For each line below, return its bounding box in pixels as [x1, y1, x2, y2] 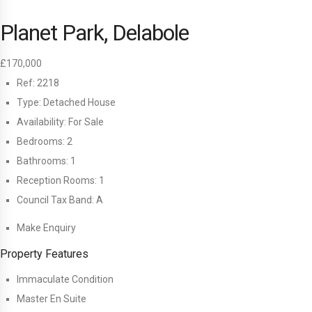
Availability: [17, 116, 66, 128]
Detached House [41, 97, 116, 109]
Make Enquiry [17, 222, 76, 234]
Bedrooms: [17, 136, 65, 148]
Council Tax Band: [17, 194, 94, 206]
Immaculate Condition [17, 274, 114, 286]
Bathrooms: [17, 155, 68, 167]
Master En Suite [17, 293, 86, 305]
